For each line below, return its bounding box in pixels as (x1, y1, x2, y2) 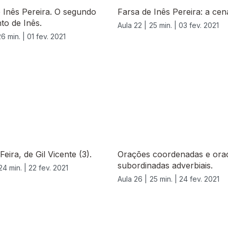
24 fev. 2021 (179, 175, 219, 184)
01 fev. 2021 (27, 32, 66, 41)
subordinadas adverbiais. (118, 160, 213, 171)
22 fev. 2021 (28, 163, 68, 173)
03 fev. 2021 (179, 21, 219, 30)
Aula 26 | (118, 175, 147, 184)
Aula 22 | (118, 21, 147, 30)
